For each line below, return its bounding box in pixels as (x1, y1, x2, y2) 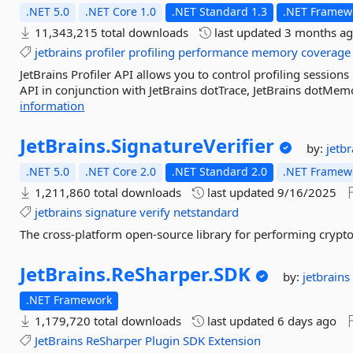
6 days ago (277, 313, 337, 329)
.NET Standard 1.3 (172, 4, 268, 19)
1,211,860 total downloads (32, 184, 182, 200)
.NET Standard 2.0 (172, 164, 268, 179)
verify (139, 204, 171, 220)
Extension (208, 333, 262, 348)
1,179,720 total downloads (32, 313, 182, 329)
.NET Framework (26, 292, 113, 307)
